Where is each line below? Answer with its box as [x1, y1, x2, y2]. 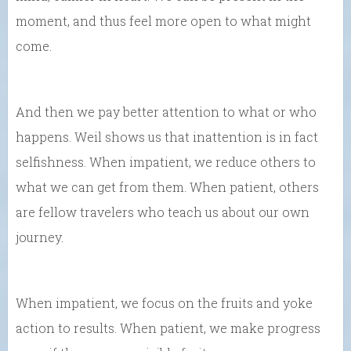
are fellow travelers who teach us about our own [16, 204, 309, 221]
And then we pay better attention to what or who [16, 103, 317, 121]
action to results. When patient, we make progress [16, 320, 320, 337]
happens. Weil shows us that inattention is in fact [16, 128, 318, 146]
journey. [16, 229, 63, 246]
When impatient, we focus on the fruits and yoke [16, 295, 313, 312]
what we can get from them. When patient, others [16, 179, 319, 196]
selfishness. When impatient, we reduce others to [16, 154, 316, 171]
